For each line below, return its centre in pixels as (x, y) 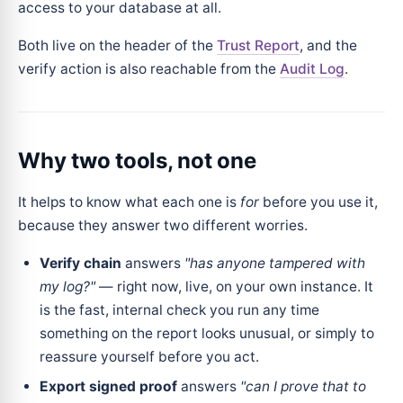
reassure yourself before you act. (149, 357)
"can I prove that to (303, 386)
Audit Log (312, 69)
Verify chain (81, 263)
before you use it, (318, 202)
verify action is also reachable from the (149, 69)
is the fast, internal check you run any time (179, 310)
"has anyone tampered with (275, 263)
